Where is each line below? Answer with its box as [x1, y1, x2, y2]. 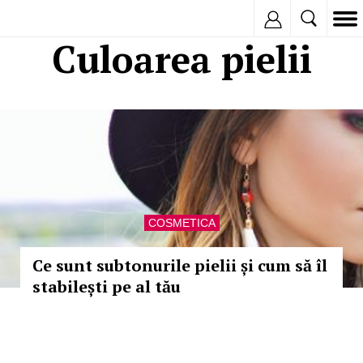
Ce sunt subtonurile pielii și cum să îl [32, 254, 327, 276]
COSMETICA [147, 216, 216, 229]
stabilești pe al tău [32, 275, 181, 297]
